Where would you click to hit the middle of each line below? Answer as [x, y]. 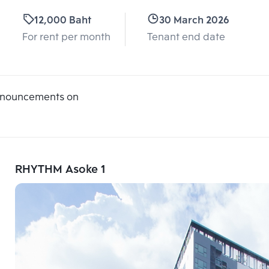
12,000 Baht [63, 21]
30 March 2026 [194, 21]
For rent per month [66, 38]
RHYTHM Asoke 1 [60, 170]
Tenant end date [186, 38]
